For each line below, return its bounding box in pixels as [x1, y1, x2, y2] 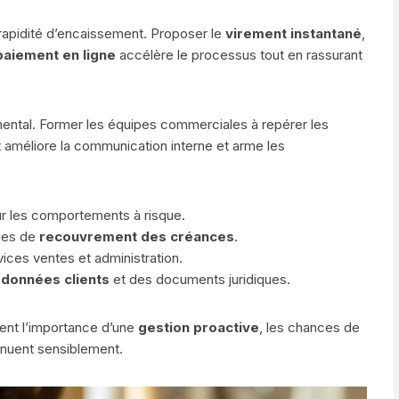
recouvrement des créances [39, 227, 234, 245]
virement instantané [225, 24, 362, 42]
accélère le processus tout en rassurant [116, 45, 362, 63]
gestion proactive [138, 318, 259, 336]
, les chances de [259, 318, 360, 336]
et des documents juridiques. [110, 270, 290, 288]
